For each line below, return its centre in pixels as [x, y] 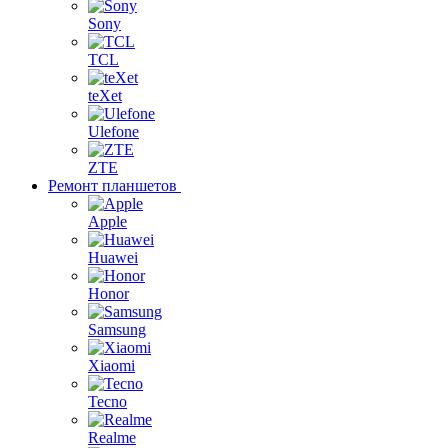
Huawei [113, 257]
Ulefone [113, 131]
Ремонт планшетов [112, 185]
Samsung [117, 329]
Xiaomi [111, 365]
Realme [112, 437]
